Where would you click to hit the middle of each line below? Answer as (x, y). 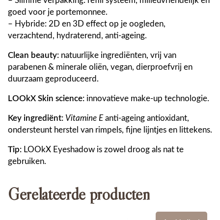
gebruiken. (27, 162)
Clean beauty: (33, 56)
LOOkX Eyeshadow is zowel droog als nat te (103, 150)
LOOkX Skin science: (46, 99)
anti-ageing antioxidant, (146, 119)
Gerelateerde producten (79, 194)
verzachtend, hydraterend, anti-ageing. (77, 36)
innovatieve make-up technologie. (147, 99)
